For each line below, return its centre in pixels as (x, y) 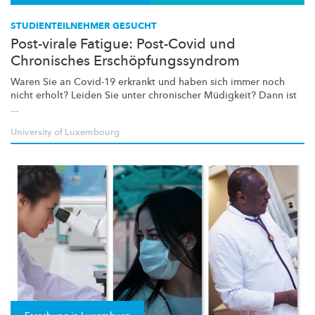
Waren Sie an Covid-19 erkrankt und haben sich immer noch (148, 82)
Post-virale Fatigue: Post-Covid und (123, 44)
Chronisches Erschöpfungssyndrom (125, 61)
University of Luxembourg (65, 133)
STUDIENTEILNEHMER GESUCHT (84, 26)
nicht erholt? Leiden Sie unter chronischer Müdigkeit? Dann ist (154, 96)
